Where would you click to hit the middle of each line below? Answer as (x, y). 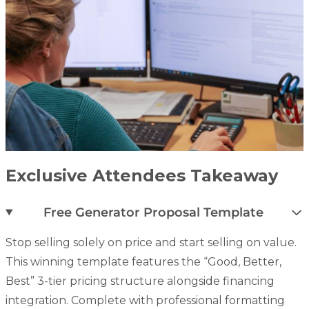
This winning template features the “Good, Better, (143, 262)
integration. (37, 301)
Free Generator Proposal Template (153, 213)
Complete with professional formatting (177, 301)
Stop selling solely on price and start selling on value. (151, 243)
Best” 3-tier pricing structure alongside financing (140, 281)
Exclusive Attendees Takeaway (142, 176)
